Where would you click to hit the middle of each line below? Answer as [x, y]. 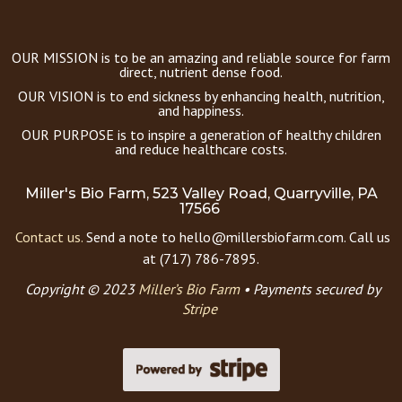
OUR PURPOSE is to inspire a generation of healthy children [201, 134]
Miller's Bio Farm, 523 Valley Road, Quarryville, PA [201, 193]
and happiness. [201, 110]
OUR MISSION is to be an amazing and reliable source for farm [201, 57]
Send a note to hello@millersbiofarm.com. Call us [236, 236]
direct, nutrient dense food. [201, 71]
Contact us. [49, 236]
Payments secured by [317, 288]
